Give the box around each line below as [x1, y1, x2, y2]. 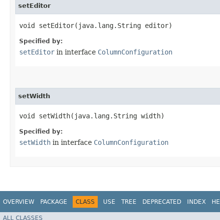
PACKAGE [40, 198, 67, 205]
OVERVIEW [3, 198, 34, 205]
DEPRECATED [142, 198, 181, 205]
